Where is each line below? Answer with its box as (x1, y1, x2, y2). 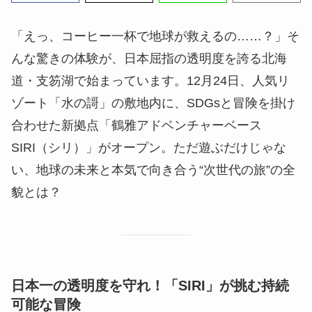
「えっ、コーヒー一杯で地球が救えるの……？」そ (11, 29, 299, 44)
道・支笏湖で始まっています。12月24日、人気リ (11, 74, 290, 88)
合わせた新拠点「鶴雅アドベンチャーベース (11, 118, 262, 133)
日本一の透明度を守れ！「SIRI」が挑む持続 (11, 278, 289, 294)
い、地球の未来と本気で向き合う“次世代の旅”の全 (11, 163, 295, 178)
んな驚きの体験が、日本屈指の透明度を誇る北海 (11, 52, 287, 66)
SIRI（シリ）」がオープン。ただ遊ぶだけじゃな (11, 141, 286, 155)
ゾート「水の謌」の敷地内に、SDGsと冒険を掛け (11, 96, 295, 111)
